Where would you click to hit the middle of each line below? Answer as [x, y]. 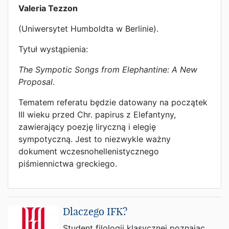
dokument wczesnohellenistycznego [89, 151]
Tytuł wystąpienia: [53, 49]
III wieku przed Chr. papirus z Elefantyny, [97, 114]
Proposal [36, 82]
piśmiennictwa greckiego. [68, 164]
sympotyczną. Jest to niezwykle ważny [95, 139]
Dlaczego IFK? [95, 211]
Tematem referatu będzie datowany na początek [113, 102]
